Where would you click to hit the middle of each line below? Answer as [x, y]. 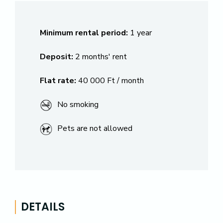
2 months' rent [101, 57]
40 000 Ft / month [111, 81]
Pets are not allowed [95, 128]
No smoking [78, 105]
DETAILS [43, 207]
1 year [141, 33]
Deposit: [56, 57]
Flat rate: [58, 81]
